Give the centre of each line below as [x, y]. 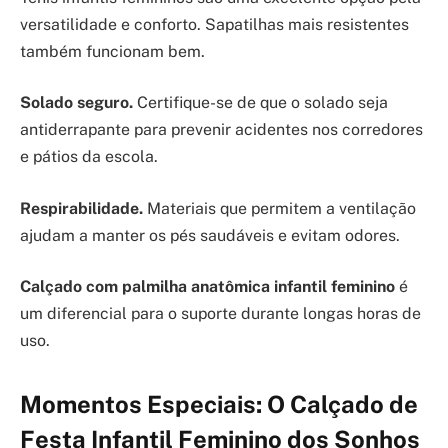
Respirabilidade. [81, 208]
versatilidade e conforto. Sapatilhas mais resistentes [214, 24]
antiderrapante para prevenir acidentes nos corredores [221, 130]
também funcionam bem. [112, 51]
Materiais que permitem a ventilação [279, 208]
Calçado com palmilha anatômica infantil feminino [207, 287]
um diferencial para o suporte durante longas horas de [220, 314]
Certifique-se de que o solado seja [260, 103]
